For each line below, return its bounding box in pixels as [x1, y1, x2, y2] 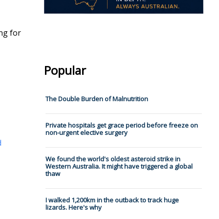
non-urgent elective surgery [45, 128, 128, 137]
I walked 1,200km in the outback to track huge [45, 196, 179, 205]
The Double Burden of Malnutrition [45, 94, 148, 104]
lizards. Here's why [45, 203, 102, 212]
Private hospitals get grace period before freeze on [45, 121, 198, 130]
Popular [44, 62, 86, 79]
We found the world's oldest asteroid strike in [45, 154, 180, 164]
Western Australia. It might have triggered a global [45, 162, 193, 171]
